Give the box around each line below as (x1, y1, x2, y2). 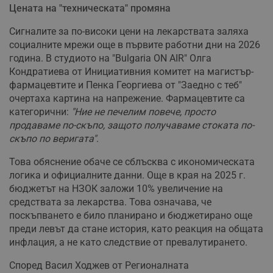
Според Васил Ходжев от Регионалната (9, 260, 189, 272)
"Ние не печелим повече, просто (71, 106, 216, 118)
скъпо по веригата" (9, 133, 96, 145)
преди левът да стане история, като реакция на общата (9, 223, 263, 235)
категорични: (9, 106, 71, 118)
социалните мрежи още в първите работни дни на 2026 (9, 39, 260, 51)
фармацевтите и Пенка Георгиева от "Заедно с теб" (9, 79, 242, 91)
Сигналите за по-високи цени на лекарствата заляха (9, 26, 249, 38)
